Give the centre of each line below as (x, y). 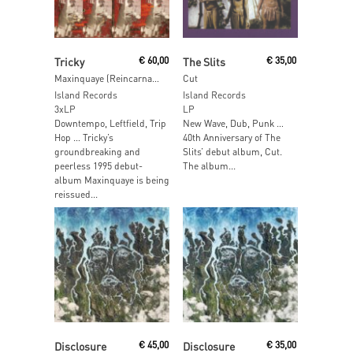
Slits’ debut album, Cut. (232, 152)
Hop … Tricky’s (84, 137)
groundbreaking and (97, 152)
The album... (209, 166)
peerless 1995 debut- (98, 166)
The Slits (204, 61)
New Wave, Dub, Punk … (233, 123)
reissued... (76, 194)
